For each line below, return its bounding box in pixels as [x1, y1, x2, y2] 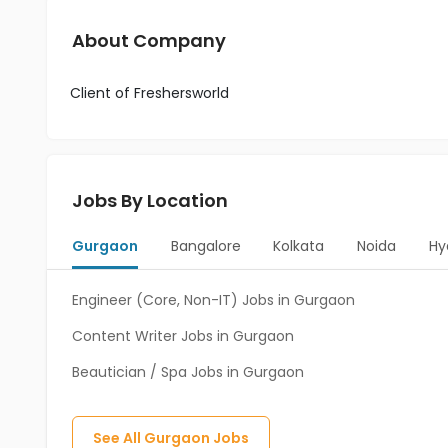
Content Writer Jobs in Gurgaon [72, 326, 294, 346]
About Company [72, 28, 226, 53]
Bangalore [170, 236, 241, 256]
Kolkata [273, 236, 325, 256]
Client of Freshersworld [70, 83, 229, 103]
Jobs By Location [72, 188, 228, 213]
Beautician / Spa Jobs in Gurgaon [72, 362, 304, 382]
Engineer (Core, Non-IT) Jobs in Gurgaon [72, 290, 355, 310]
